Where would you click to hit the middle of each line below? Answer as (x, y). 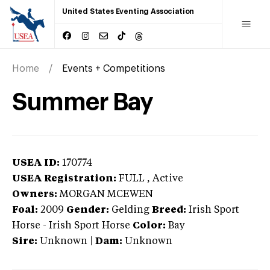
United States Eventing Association (128, 11)
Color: (149, 226)
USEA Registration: (64, 179)
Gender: (88, 210)
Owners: (35, 194)
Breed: (169, 210)
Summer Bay (83, 102)
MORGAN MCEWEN (106, 194)
